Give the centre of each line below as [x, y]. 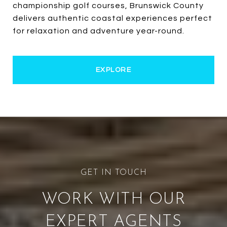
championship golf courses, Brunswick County [108, 6]
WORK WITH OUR [113, 200]
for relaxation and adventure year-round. [99, 31]
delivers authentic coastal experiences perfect [112, 18]
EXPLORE [113, 70]
